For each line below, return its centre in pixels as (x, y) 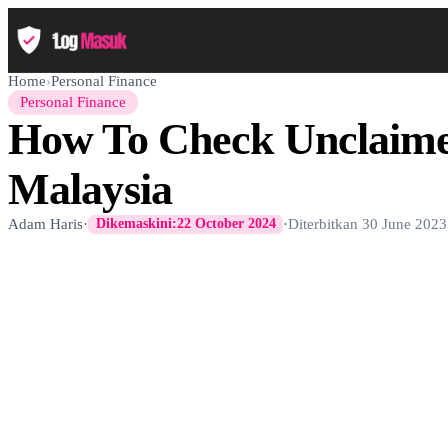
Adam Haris (45, 223)
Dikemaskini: (136, 224)
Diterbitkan (325, 223)
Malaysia (90, 189)
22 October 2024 (226, 224)
